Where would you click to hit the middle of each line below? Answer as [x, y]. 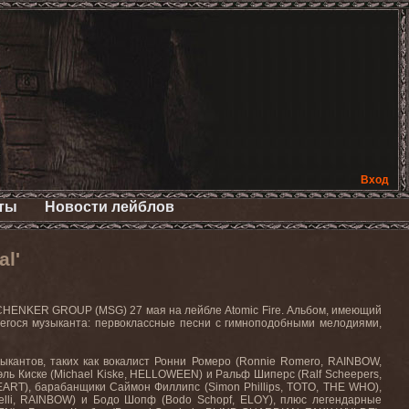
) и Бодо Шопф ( [119, 400]
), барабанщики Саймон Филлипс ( [116, 387]
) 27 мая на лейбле [174, 310]
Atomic [242, 310]
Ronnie [257, 362]
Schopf [214, 400]
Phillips [262, 387]
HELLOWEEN [165, 374]
